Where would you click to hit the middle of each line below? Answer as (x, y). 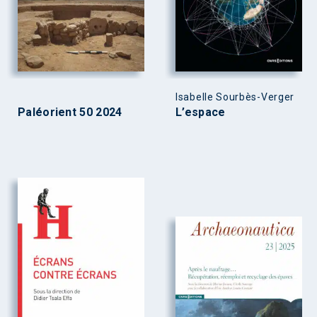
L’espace (201, 112)
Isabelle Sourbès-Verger (235, 97)
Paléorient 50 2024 (70, 112)
